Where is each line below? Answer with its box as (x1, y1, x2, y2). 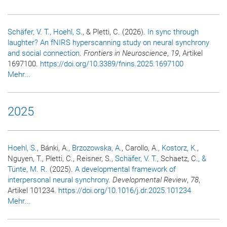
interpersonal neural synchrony (8, 175, 108, 184)
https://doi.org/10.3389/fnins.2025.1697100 (40, 59, 183, 68)
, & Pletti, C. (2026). (83, 27, 147, 36)
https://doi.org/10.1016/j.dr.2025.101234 (58, 185, 191, 195)
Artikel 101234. (8, 185, 58, 195)
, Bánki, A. (37, 143, 68, 153)
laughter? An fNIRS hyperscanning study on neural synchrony (8, 37, 209, 47)
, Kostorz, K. (158, 143, 197, 153)
